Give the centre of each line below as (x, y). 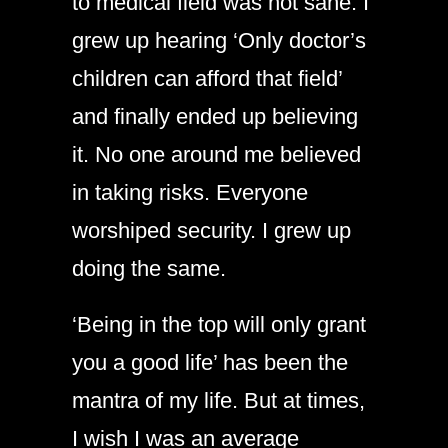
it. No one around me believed (216, 154)
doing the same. (149, 268)
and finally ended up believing (215, 116)
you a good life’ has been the (210, 362)
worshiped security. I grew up (211, 230)
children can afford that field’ (207, 78)
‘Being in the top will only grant (219, 324)
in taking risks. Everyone (190, 192)
